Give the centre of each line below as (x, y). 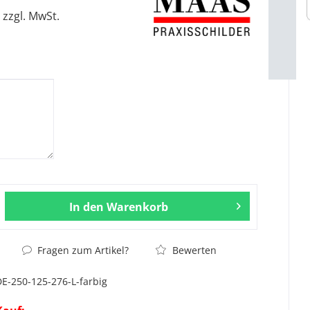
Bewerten (193, 250)
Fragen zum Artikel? (82, 250)
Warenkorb (138, 207)
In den (87, 207)
